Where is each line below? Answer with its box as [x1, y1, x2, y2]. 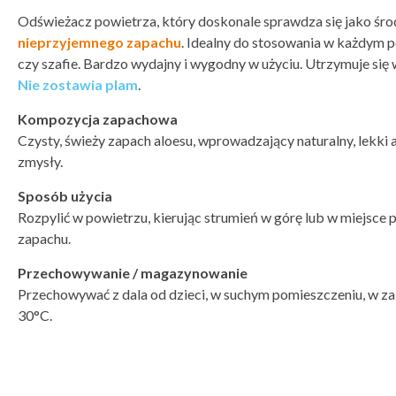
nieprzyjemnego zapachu [18, 34, 181, 50]
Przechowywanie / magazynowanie [18, 264, 247, 281]
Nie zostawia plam [18, 76, 138, 93]
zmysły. [18, 153, 63, 170]
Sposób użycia [18, 187, 112, 204]
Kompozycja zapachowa [18, 110, 178, 127]
